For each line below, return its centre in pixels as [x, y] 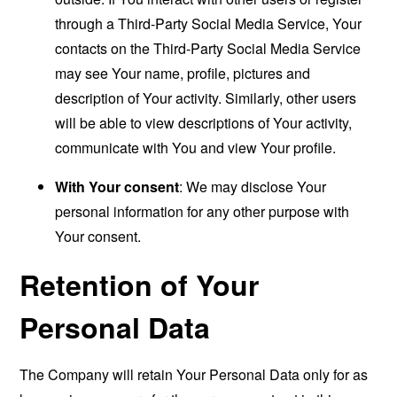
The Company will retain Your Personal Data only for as [194, 374]
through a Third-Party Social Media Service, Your [209, 23]
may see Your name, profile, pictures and [183, 73]
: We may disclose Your [253, 187]
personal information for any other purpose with [202, 211]
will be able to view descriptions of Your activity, [204, 123]
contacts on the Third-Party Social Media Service [208, 48]
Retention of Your [140, 284]
